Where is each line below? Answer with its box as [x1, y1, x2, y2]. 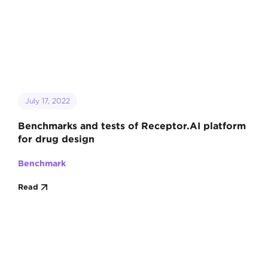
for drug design [17, 133, 95, 144]
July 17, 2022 [25, 96, 70, 105]
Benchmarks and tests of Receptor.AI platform [17, 120, 246, 131]
